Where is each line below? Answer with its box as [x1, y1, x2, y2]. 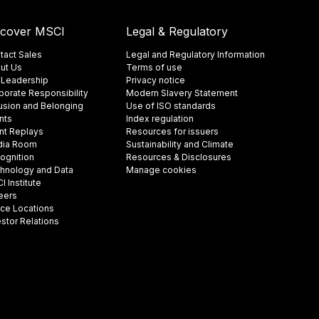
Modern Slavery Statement [126, 88, 239, 98]
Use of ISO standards [126, 100, 216, 111]
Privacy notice [126, 75, 186, 85]
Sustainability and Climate [126, 139, 234, 150]
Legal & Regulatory [126, 24, 229, 38]
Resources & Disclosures [126, 152, 232, 162]
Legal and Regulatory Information [126, 49, 266, 60]
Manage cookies [126, 164, 197, 175]
